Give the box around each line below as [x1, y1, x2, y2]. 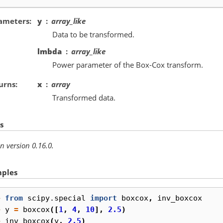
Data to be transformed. [52, 29, 134, 39]
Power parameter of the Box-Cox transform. [52, 59, 203, 70]
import [90, 194, 117, 203]
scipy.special [27, 194, 86, 203]
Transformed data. [52, 92, 115, 103]
